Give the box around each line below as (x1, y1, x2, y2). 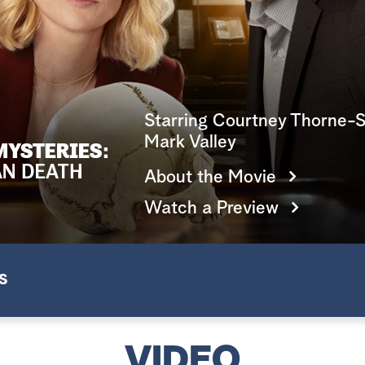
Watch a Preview (143, 199, 279, 218)
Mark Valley (143, 133, 236, 152)
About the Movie (143, 168, 276, 187)
